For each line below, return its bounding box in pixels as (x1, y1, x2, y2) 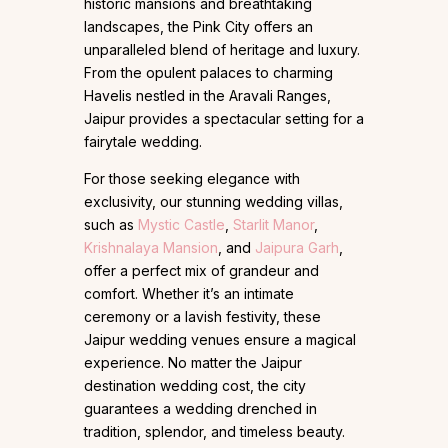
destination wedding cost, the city (84, 377, 306, 395)
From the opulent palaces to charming (84, 64, 333, 82)
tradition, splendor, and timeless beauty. (84, 423, 345, 441)
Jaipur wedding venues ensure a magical (84, 331, 356, 349)
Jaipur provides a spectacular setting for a (84, 110, 364, 128)
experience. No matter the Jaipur (84, 354, 302, 372)
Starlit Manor (233, 216, 314, 234)
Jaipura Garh (255, 239, 339, 257)
